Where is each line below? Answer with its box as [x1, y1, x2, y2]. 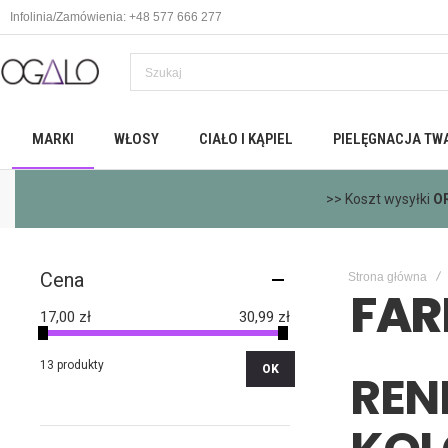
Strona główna [348, 270, 427, 284]
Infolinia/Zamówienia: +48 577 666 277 [10, 10, 222, 24]
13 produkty [40, 358, 104, 372]
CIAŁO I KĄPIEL [198, 129, 293, 148]
